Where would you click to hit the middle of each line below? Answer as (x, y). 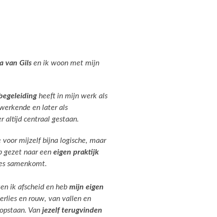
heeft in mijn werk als (72, 96)
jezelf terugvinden (72, 210)
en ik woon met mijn (65, 63)
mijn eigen (86, 187)
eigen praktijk (76, 152)
